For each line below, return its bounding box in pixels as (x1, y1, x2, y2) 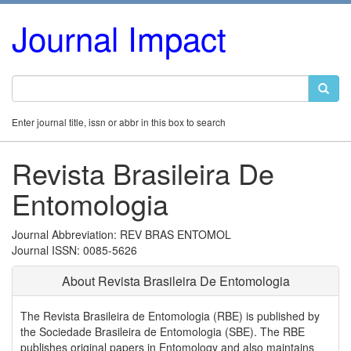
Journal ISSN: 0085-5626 (12, 242, 137, 258)
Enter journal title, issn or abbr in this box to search (12, 115, 226, 128)
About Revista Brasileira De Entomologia (61, 272, 290, 290)
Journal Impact (12, 14, 226, 61)
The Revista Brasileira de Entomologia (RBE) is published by (20, 308, 320, 324)
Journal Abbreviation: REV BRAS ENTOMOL (12, 226, 231, 242)
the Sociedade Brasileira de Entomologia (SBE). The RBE (20, 324, 305, 339)
